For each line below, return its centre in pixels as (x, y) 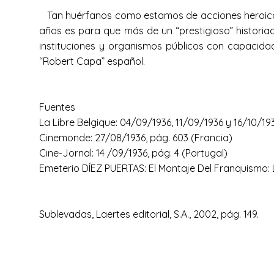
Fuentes (57, 107)
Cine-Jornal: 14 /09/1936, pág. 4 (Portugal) (133, 153)
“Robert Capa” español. (92, 61)
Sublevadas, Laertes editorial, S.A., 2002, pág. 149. (149, 214)
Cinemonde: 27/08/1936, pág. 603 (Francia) (136, 138)
